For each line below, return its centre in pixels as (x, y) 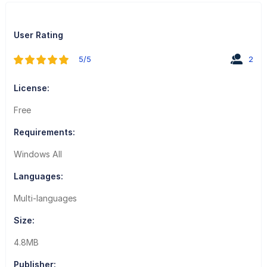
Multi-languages (45, 198)
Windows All (38, 154)
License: (31, 88)
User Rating (38, 35)
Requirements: (44, 132)
